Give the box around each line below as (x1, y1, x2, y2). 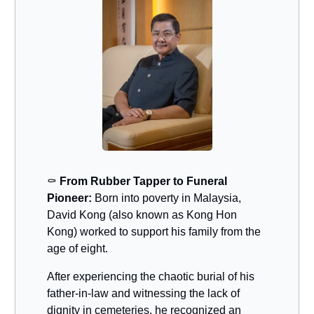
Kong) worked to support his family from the (47, 225, 261, 238)
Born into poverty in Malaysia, (95, 191, 241, 204)
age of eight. (47, 242, 108, 254)
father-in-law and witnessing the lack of (47, 287, 240, 299)
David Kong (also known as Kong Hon (47, 208, 237, 221)
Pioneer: (47, 191, 95, 204)
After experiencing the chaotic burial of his (47, 270, 254, 282)
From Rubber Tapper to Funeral (60, 175, 227, 187)
